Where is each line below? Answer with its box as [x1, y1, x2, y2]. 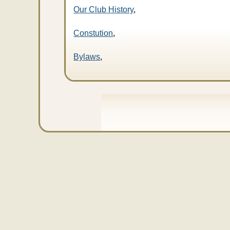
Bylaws [73, 52, 101, 61]
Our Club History [73, 5, 134, 14]
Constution [73, 29, 113, 37]
